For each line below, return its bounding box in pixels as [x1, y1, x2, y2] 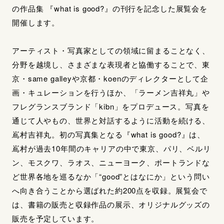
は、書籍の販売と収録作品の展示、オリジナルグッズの [12, 199, 210, 210]
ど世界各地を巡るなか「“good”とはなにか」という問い [12, 171, 210, 182]
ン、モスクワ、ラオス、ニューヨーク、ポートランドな [12, 157, 210, 168]
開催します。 [12, 17, 60, 28]
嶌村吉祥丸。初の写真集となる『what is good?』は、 [12, 129, 205, 140]
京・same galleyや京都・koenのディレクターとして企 [12, 73, 208, 84]
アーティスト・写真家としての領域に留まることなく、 [12, 45, 210, 56]
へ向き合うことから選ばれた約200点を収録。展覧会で [12, 185, 207, 196]
